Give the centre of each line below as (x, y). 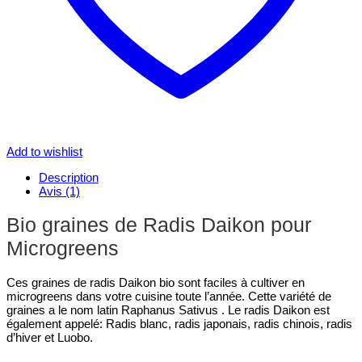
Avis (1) (59, 191)
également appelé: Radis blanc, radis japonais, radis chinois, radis (179, 323)
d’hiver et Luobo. (50, 337)
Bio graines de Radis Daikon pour (159, 224)
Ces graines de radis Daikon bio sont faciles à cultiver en (156, 282)
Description (69, 177)
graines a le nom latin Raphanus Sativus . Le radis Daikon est (168, 309)
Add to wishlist (44, 151)
